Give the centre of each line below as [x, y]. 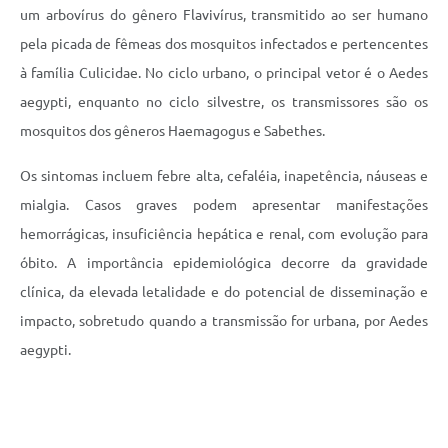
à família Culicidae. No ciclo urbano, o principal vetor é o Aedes [224, 73]
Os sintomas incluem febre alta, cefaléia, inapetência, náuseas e [224, 176]
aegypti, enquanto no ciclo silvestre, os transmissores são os [224, 102]
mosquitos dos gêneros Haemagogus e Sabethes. [172, 131]
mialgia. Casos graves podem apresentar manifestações [224, 205]
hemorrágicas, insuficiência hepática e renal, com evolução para [224, 234]
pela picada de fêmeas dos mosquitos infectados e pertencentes [224, 44]
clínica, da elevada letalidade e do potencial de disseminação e [224, 292]
